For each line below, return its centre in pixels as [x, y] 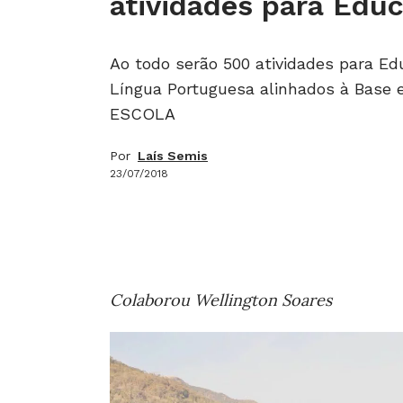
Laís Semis [173, 156]
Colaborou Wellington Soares [221, 300]
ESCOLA [143, 114]
